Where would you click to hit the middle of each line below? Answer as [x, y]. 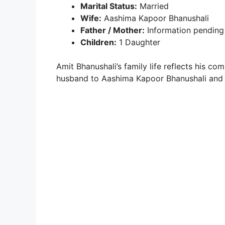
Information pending [184, 30]
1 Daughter [138, 42]
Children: [98, 42]
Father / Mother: [113, 30]
